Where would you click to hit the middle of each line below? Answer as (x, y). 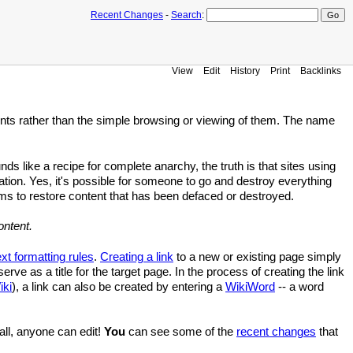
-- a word (299, 286)
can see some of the (181, 332)
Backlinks (321, 71)
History (245, 71)
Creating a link (137, 256)
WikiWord (250, 286)
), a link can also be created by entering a (119, 286)
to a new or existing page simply (257, 256)
